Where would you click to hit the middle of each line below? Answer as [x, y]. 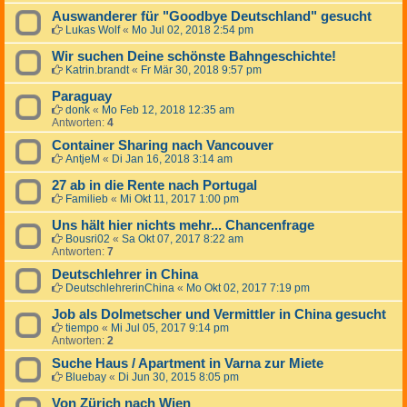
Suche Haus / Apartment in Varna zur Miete [188, 364]
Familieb [87, 199]
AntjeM [83, 159]
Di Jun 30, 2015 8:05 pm [179, 377]
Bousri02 [88, 239]
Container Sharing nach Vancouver [163, 146]
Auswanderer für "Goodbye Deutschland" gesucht [212, 17]
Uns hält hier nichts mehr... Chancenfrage [183, 226]
